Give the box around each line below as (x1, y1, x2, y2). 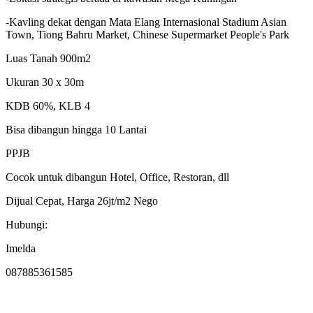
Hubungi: (6, 219, 48, 231)
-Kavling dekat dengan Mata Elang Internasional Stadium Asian (6, 16, 286, 29)
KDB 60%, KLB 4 (6, 100, 90, 112)
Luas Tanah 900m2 (6, 52, 91, 65)
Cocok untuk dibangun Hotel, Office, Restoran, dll (6, 171, 229, 184)
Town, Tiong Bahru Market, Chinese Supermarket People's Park (6, 29, 289, 41)
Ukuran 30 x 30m (6, 76, 84, 89)
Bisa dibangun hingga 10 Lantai (6, 124, 147, 136)
